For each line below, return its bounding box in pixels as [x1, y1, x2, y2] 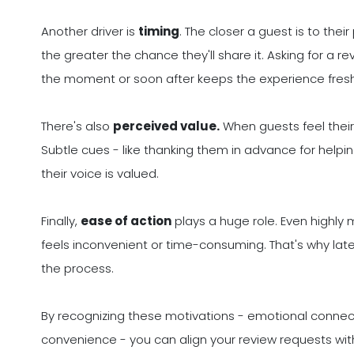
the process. [41, 260, 114, 277]
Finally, [41, 213, 81, 230]
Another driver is [41, 23, 138, 40]
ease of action [81, 213, 171, 230]
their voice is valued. [41, 165, 159, 183]
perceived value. [113, 118, 220, 135]
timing [138, 23, 179, 40]
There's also [41, 118, 113, 135]
